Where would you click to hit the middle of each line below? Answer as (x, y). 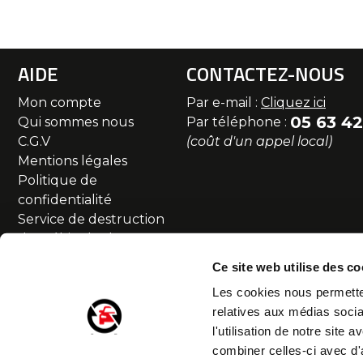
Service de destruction (91, 219)
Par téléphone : (238, 122)
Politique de (58, 180)
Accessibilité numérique (95, 336)
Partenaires (55, 316)
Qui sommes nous (76, 122)
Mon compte (60, 102)
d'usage (43, 258)
